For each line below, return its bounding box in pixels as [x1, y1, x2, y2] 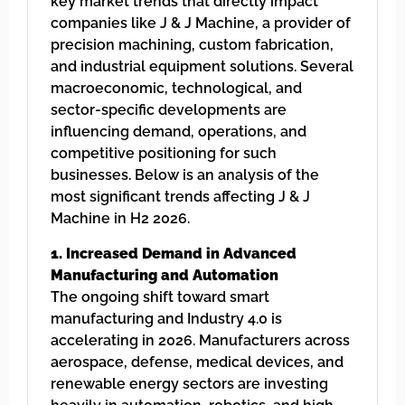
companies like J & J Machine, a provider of [51, 14, 351, 33]
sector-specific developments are [51, 101, 287, 119]
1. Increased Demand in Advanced [51, 244, 297, 262]
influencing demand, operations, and [51, 123, 306, 141]
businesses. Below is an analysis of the [51, 166, 319, 184]
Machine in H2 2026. [51, 210, 190, 228]
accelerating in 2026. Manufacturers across [51, 331, 350, 349]
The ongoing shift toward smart [51, 287, 269, 306]
